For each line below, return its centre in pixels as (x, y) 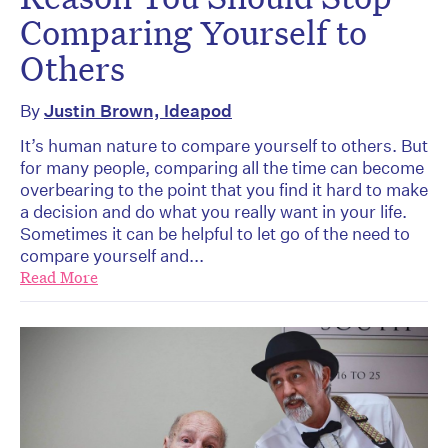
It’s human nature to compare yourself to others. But (224, 145)
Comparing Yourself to (193, 31)
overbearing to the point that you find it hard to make (224, 189)
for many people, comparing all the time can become (222, 167)
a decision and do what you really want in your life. (213, 211)
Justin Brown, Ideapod (138, 110)
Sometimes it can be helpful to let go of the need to (215, 233)
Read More (59, 277)
